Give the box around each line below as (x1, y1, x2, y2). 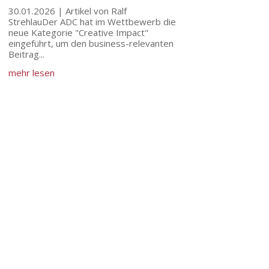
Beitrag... (8, 47, 44, 60)
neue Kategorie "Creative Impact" (8, 26, 148, 38)
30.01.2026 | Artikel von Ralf (8, 4, 127, 17)
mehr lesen (8, 66, 55, 79)
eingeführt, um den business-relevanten (8, 37, 174, 49)
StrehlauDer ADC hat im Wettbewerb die (8, 15, 176, 28)
